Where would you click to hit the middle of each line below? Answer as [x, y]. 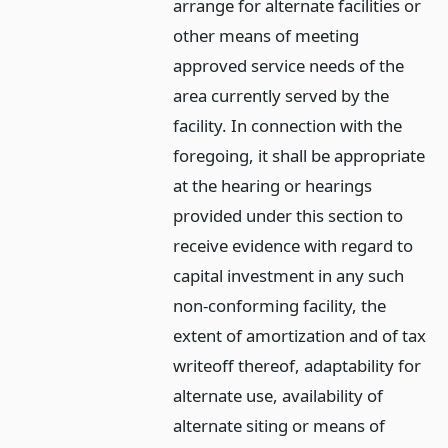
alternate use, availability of [278, 395]
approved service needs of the [289, 65]
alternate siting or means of [279, 425]
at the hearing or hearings [273, 185]
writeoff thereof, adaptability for [297, 365]
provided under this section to [288, 215]
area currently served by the [281, 95]
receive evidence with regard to [293, 245]
